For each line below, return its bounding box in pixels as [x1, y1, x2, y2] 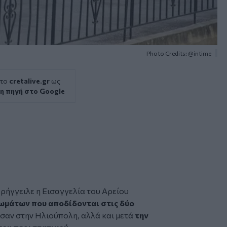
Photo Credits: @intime [146, 49, 211, 57]
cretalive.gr [9, 76, 50, 85]
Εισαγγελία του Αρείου [41, 185, 129, 196]
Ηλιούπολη [35, 210, 78, 220]
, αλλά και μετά [78, 210, 135, 220]
